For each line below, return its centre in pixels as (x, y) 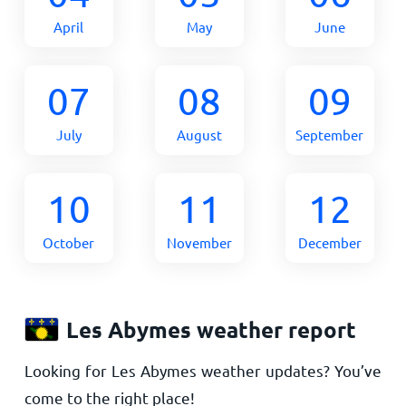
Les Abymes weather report (211, 329)
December (329, 242)
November (199, 242)
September (330, 135)
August (199, 135)
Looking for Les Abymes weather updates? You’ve (203, 370)
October (69, 242)
